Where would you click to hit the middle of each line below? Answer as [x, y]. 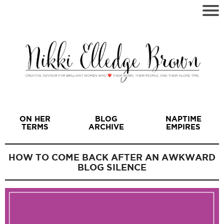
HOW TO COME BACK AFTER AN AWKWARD [112, 157]
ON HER [35, 119]
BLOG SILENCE [112, 167]
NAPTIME [183, 119]
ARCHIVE [106, 127]
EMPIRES [183, 127]
